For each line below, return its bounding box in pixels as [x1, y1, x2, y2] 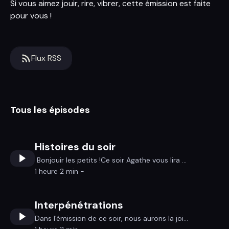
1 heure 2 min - [35, 167, 84, 176]
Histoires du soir [35, 140, 116, 153]
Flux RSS [31, 53, 61, 63]
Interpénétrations [35, 198, 123, 212]
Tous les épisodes [10, 104, 90, 116]
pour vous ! [10, 10, 52, 21]
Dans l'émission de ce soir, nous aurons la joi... [35, 214, 188, 223]
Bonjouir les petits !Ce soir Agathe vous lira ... [35, 155, 187, 165]
